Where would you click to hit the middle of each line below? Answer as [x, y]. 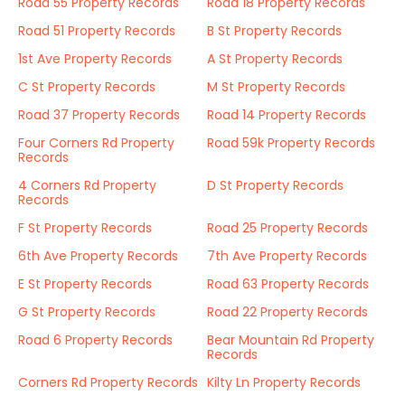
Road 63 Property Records [288, 284]
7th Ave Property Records [287, 256]
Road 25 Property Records [287, 228]
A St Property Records [275, 59]
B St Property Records [274, 31]
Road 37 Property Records [99, 115]
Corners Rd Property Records [108, 382]
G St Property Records [87, 312]
